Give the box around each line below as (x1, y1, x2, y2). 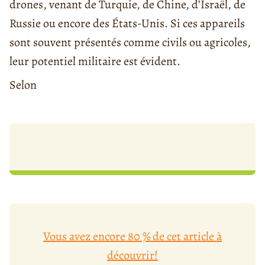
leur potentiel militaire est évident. (9, 53, 180, 70)
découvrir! (106, 247, 158, 264)
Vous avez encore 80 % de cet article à (43, 228, 222, 245)
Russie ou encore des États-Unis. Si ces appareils (9, 15, 245, 32)
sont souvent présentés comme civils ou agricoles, (9, 34, 251, 51)
